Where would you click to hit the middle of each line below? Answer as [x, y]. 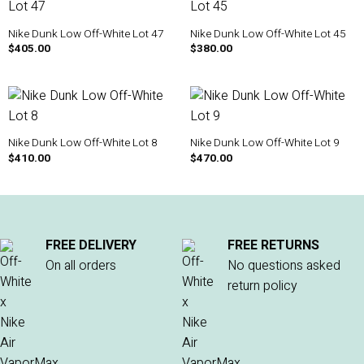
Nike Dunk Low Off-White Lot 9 [264, 143]
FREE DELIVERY [91, 246]
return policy [262, 286]
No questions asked [284, 266]
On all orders [81, 266]
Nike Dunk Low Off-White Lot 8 [82, 143]
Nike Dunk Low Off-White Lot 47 [86, 34]
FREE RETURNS [273, 246]
